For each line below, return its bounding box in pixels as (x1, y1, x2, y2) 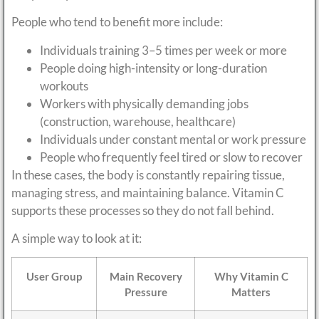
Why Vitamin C (214, 270, 288, 283)
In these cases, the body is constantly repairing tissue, (11, 167, 285, 182)
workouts (40, 78, 88, 93)
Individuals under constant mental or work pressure (40, 131, 306, 147)
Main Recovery (109, 270, 182, 283)
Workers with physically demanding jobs (40, 95, 249, 111)
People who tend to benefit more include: (11, 14, 223, 30)
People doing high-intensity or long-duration (40, 60, 267, 75)
